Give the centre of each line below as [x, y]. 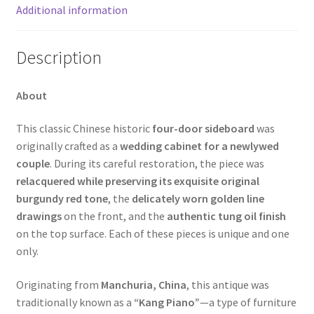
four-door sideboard [203, 129]
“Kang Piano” [166, 302]
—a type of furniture [248, 302]
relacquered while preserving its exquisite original [137, 181]
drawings [39, 216]
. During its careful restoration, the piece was [157, 164]
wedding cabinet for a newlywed [199, 146]
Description [59, 57]
